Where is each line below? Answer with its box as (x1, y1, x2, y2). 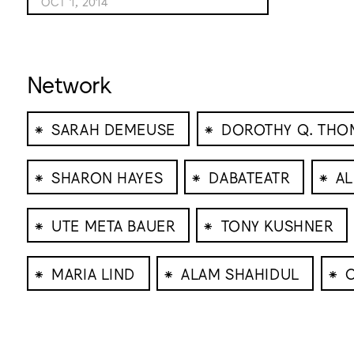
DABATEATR (209, 168, 290, 186)
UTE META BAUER (51, 216, 175, 234)
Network (27, 69, 111, 97)
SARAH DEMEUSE (51, 119, 175, 137)
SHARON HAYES (51, 168, 164, 186)
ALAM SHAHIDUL (181, 264, 299, 282)
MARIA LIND (51, 264, 135, 282)
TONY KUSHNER (220, 216, 333, 234)
